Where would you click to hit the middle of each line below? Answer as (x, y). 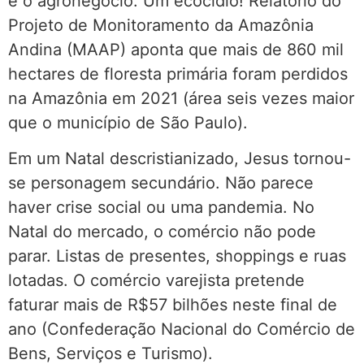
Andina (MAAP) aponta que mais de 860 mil (176, 49)
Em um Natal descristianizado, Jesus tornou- (180, 159)
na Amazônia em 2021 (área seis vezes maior (181, 98)
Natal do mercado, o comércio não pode (162, 232)
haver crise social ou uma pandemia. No (161, 208)
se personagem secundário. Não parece (161, 183)
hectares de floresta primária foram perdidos (178, 74)
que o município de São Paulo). (128, 122)
